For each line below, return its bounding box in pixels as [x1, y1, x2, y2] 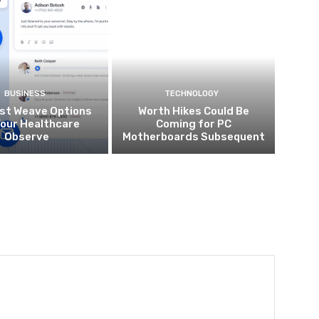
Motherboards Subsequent [122, 130, 265, 144]
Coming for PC [155, 117, 231, 131]
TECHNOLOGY [164, 89, 219, 99]
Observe [4, 130, 50, 144]
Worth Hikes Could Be [137, 105, 249, 118]
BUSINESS [4, 89, 46, 99]
